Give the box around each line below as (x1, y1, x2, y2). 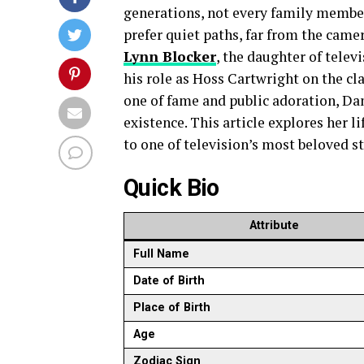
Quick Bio (123, 174, 219, 201)
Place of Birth (133, 301, 211, 314)
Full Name (133, 247, 190, 261)
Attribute (249, 219, 299, 232)
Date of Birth (133, 274, 206, 288)
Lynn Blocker (123, 47, 216, 66)
